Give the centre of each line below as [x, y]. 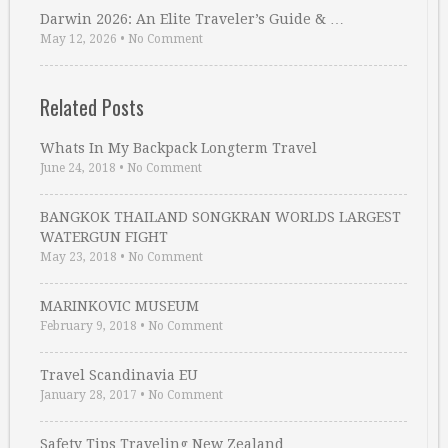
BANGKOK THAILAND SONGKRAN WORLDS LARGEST [220, 217]
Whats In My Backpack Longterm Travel [178, 148]
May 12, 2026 [78, 39]
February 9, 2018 [88, 326]
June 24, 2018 [78, 168]
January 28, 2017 [88, 395]
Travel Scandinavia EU [119, 375]
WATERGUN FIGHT [104, 237]
